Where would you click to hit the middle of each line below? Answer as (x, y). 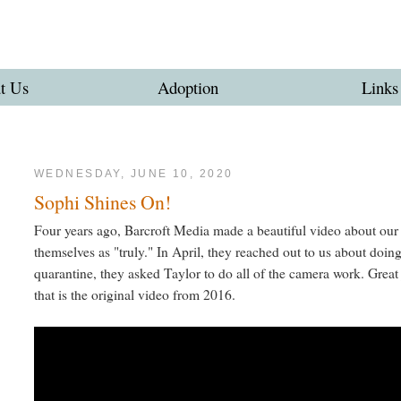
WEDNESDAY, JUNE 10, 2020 (134, 174)
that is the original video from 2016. (135, 295)
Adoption (188, 87)
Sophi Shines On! (102, 202)
